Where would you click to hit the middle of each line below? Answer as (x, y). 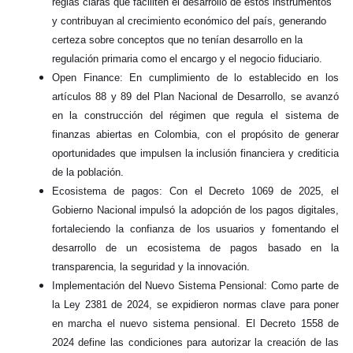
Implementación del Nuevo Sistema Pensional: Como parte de (195, 285)
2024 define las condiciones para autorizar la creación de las (195, 342)
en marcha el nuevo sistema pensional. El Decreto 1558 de (195, 323)
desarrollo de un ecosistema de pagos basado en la (195, 247)
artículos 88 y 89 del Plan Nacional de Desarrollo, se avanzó (195, 96)
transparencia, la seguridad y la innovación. (150, 266)
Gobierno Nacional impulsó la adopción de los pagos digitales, (195, 210)
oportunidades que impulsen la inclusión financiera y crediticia (195, 153)
